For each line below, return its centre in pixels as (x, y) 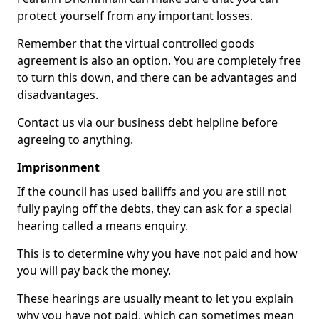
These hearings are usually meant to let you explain (155, 298)
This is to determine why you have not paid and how (157, 253)
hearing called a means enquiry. (103, 226)
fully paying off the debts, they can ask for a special (155, 209)
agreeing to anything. (75, 140)
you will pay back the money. (94, 271)
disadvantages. (58, 95)
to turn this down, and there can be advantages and (157, 78)
